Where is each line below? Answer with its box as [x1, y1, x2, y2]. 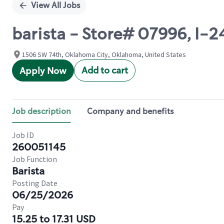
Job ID [12, 130, 34, 140]
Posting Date [12, 178, 57, 188]
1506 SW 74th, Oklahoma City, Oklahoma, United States [22, 50, 186, 59]
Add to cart [81, 64, 128, 76]
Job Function [12, 154, 57, 164]
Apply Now [19, 65, 66, 77]
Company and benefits [87, 106, 174, 116]
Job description [12, 106, 71, 116]
